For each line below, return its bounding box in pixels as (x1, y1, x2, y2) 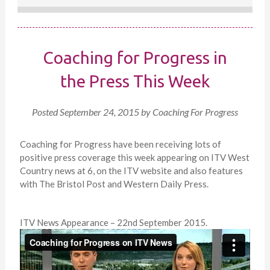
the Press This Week (60, 72, 210, 91)
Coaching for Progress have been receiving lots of (19, 139, 221, 150)
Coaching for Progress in (42, 48, 227, 67)
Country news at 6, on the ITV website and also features (19, 165, 243, 177)
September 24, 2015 (59, 106, 139, 118)
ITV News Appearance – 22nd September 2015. (19, 217, 207, 228)
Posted (31, 106, 60, 118)
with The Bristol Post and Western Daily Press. (19, 178, 209, 190)
